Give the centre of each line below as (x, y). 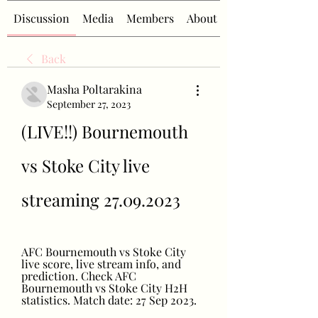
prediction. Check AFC (79, 276)
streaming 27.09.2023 (101, 199)
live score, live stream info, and (101, 264)
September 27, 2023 (89, 104)
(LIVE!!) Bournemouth (105, 131)
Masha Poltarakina (94, 89)
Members (150, 18)
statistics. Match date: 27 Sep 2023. (109, 300)
